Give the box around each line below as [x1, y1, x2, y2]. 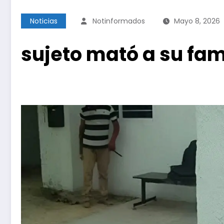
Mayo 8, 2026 [174, 15, 220, 26]
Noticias [29, 15, 57, 26]
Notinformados [92, 15, 145, 26]
